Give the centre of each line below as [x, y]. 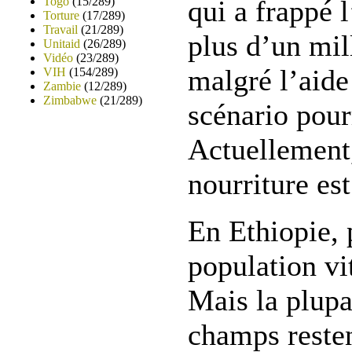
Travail [60, 29]
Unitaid [62, 44]
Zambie [62, 86]
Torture [61, 15]
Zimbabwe [70, 100]
